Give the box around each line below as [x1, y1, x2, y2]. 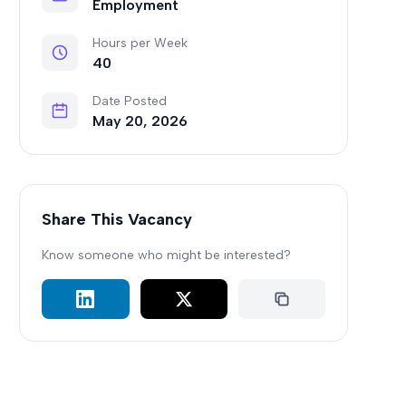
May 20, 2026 [92, 112, 188, 130]
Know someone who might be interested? [42, 247, 292, 263]
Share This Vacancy [42, 209, 193, 229]
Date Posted [92, 93, 168, 109]
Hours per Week [92, 35, 188, 51]
